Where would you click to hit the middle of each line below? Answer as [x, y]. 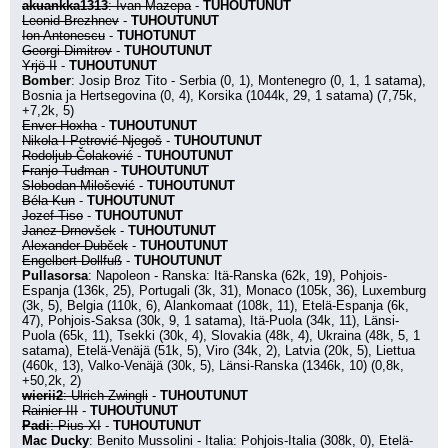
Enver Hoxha [59, 125]
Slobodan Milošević [78, 185]
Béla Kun [48, 200]
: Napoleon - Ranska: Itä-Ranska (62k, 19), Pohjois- [237, 275]
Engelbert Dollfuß [72, 260]
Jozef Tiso [52, 215]
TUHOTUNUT [156, 35]
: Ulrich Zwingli [105, 395]
